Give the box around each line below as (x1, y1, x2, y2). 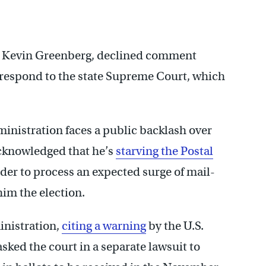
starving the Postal (116, 143, 213, 159)
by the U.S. (146, 218, 204, 233)
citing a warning (62, 218, 146, 233)
